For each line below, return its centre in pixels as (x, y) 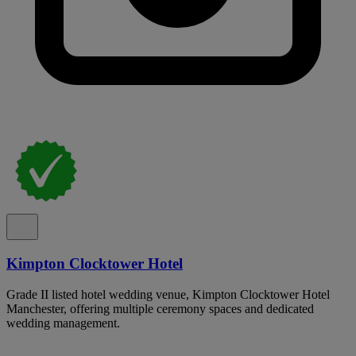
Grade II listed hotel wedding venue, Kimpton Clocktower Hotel (168, 294)
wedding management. (63, 323)
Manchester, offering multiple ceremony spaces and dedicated (160, 308)
